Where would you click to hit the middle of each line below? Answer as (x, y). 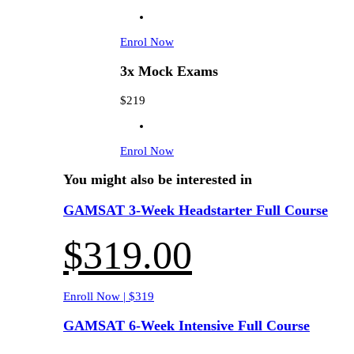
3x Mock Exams (169, 72)
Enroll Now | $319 (109, 297)
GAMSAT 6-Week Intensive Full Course (186, 325)
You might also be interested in (158, 180)
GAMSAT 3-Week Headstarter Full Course (196, 210)
